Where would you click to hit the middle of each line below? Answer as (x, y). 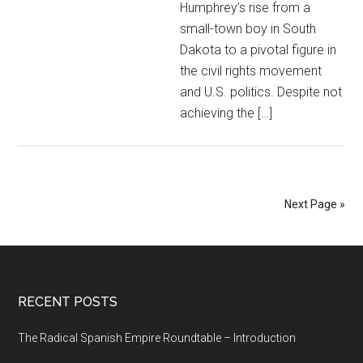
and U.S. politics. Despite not (261, 92)
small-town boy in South (248, 29)
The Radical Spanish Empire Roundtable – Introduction (157, 338)
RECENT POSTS (68, 302)
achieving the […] (226, 113)
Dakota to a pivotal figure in (258, 50)
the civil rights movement (251, 71)
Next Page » (314, 204)
